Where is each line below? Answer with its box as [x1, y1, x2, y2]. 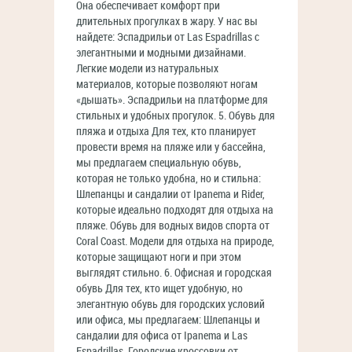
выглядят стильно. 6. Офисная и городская [76, 266, 272, 280]
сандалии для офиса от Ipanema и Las [76, 329, 247, 343]
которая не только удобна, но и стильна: [76, 172, 261, 185]
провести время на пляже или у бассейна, [76, 141, 266, 154]
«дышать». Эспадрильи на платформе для [76, 93, 268, 107]
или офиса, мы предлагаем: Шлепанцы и [76, 313, 260, 327]
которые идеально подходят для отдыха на [76, 203, 273, 217]
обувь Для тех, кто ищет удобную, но [76, 282, 243, 295]
